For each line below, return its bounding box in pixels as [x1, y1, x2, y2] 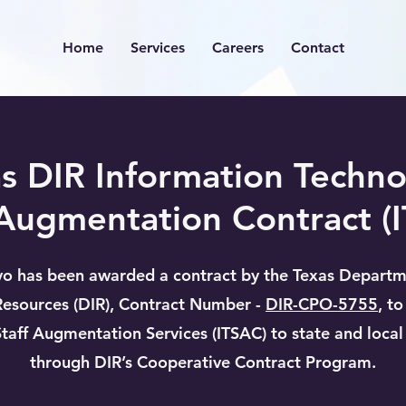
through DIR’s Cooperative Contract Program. [30, 352, 376, 372]
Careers [211, 39, 264, 56]
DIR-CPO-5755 [266, 294, 378, 314]
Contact [290, 39, 344, 56]
